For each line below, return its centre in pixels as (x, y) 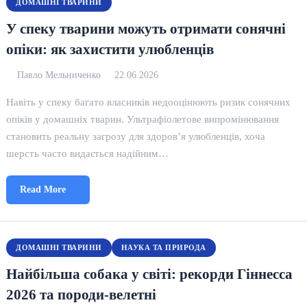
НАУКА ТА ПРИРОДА (163, 247)
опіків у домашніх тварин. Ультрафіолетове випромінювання (143, 119)
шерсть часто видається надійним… (88, 153)
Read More (43, 189)
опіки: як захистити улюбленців (110, 49)
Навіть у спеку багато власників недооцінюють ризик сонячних (149, 102)
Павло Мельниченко (59, 75)
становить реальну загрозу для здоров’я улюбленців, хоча (136, 136)
